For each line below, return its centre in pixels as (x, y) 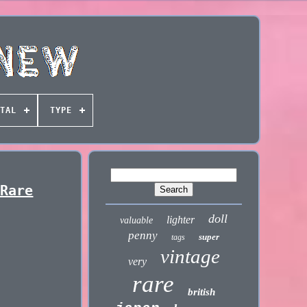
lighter (181, 220)
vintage (190, 256)
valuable (137, 220)
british (202, 292)
